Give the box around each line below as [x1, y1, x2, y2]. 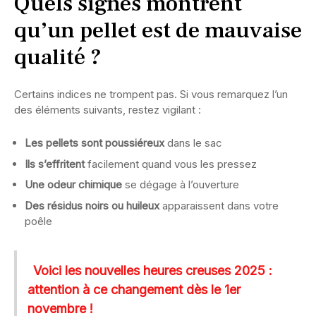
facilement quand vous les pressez [85, 157, 257, 171]
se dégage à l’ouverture [122, 178, 239, 192]
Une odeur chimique [25, 178, 122, 192]
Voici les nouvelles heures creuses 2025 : [33, 262, 272, 278]
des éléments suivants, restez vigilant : [14, 103, 201, 117]
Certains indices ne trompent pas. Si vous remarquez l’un [14, 87, 288, 102]
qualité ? [14, 42, 102, 73]
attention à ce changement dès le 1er [28, 281, 241, 297]
